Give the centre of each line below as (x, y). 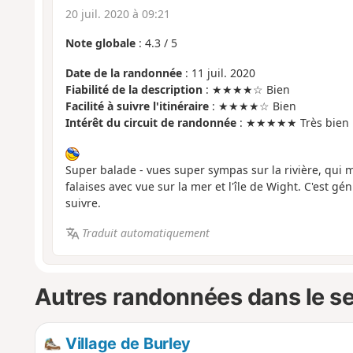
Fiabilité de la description (134, 90)
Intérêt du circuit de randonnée (150, 123)
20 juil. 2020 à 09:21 (117, 13)
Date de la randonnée (123, 73)
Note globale (100, 43)
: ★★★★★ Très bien (292, 123)
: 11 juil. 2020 (218, 73)
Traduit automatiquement (146, 233)
